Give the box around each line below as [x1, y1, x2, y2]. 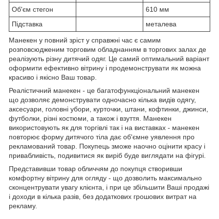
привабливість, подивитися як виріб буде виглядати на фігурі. [9, 151, 206, 159]
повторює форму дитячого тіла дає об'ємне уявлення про [9, 132, 195, 141]
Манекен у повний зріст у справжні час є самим [9, 36, 161, 44]
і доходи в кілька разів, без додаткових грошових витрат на [9, 192, 197, 200]
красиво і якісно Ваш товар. [9, 73, 97, 81]
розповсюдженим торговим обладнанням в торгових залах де [9, 45, 206, 53]
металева [146, 20, 176, 28]
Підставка [12, 20, 43, 28]
